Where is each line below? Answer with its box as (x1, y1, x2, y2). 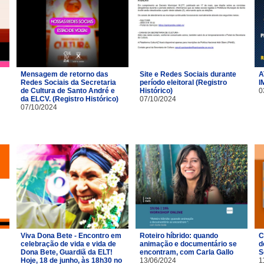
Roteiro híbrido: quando (140, 231, 218, 240)
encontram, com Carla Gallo (140, 247, 233, 256)
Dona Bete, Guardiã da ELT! (21, 247, 113, 256)
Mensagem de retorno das (21, 70, 108, 78)
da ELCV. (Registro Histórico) (21, 94, 118, 103)
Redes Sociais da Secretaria (21, 78, 116, 87)
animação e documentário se (140, 239, 237, 248)
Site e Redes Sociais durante (140, 70, 236, 78)
